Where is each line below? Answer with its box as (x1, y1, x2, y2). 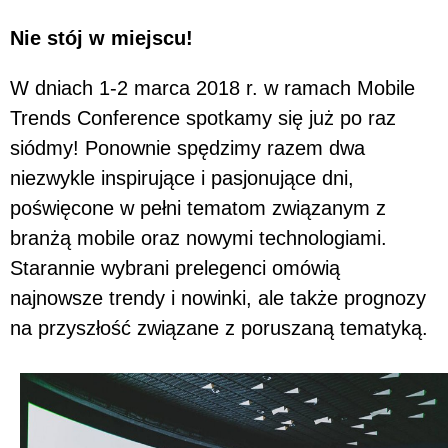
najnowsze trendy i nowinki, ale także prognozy (10, 286, 426, 309)
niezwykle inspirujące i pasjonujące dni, (10, 166, 354, 189)
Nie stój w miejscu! (10, 26, 193, 49)
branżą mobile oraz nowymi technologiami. (10, 226, 387, 249)
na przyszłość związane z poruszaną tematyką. (10, 316, 428, 339)
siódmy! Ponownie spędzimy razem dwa (10, 136, 365, 159)
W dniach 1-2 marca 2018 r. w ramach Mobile (10, 76, 415, 99)
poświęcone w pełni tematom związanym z (10, 196, 386, 219)
